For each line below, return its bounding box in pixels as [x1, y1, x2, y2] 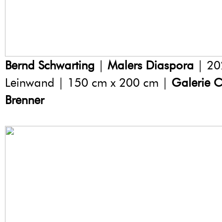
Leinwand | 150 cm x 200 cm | [5, 75, 171, 90]
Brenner [5, 93, 44, 108]
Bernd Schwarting [5, 58, 95, 73]
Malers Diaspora [108, 58, 194, 73]
